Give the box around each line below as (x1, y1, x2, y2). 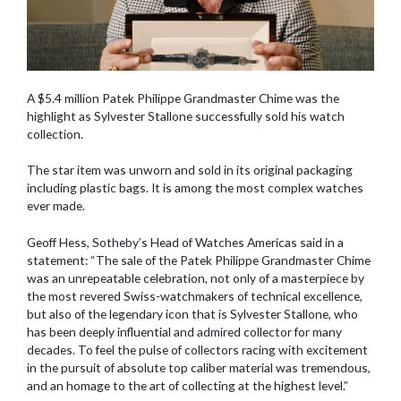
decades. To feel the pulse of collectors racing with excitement (27, 342, 368, 358)
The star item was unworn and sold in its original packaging (27, 162, 353, 178)
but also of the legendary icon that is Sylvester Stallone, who (27, 306, 358, 322)
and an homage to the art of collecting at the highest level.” (27, 378, 348, 394)
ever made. (27, 198, 85, 214)
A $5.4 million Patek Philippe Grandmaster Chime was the (27, 90, 339, 106)
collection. (27, 125, 83, 141)
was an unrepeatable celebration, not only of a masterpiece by (27, 270, 364, 286)
